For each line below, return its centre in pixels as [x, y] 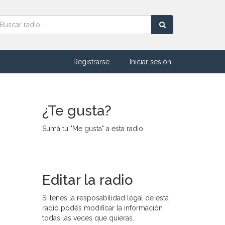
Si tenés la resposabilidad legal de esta [105, 198]
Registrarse [91, 62]
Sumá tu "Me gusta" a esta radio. [93, 129]
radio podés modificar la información [102, 208]
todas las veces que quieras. [88, 218]
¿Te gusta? [77, 111]
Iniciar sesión [150, 62]
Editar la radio [87, 180]
